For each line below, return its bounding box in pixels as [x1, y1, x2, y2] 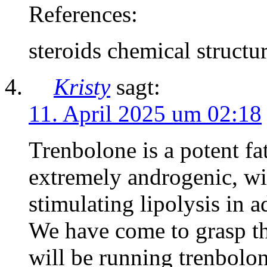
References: [29, 1, 138, 27]
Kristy [54, 74, 110, 100]
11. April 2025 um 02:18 [29, 101, 262, 127]
